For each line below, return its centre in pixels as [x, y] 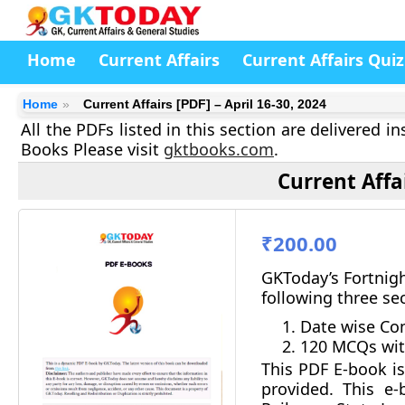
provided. [297, 389]
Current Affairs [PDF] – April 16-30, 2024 [205, 104]
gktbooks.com [219, 149]
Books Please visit [92, 149]
